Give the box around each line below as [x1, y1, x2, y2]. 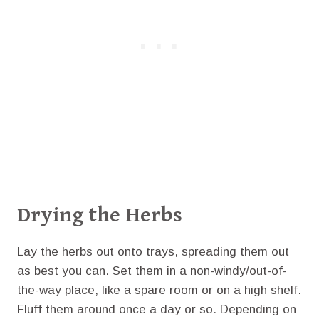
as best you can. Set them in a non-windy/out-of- [17, 264, 287, 278]
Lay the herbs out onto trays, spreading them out [17, 245, 289, 259]
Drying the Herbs [17, 203, 182, 228]
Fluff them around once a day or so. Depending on [17, 303, 296, 317]
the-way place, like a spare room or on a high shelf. [17, 283, 301, 298]
